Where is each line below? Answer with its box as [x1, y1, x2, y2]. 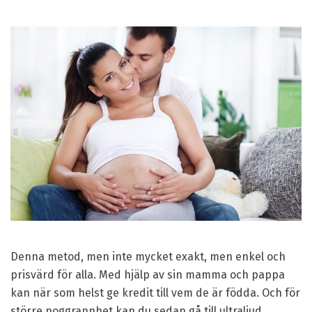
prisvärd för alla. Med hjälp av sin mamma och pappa [10, 267, 285, 281]
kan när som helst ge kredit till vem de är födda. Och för [10, 286, 300, 299]
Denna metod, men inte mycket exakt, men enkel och [10, 249, 286, 263]
